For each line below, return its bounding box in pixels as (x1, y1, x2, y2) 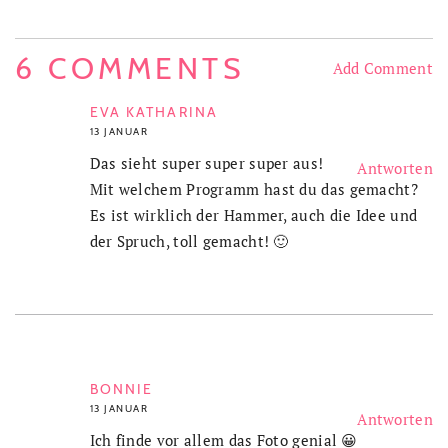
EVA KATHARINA (89, 102, 218, 121)
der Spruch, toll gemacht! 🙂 (89, 230, 289, 251)
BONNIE (89, 379, 154, 398)
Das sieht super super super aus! (89, 152, 324, 173)
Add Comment (332, 57, 433, 78)
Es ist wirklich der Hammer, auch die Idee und (89, 204, 418, 225)
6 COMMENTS (15, 49, 245, 87)
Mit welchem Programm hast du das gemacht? (89, 178, 418, 199)
